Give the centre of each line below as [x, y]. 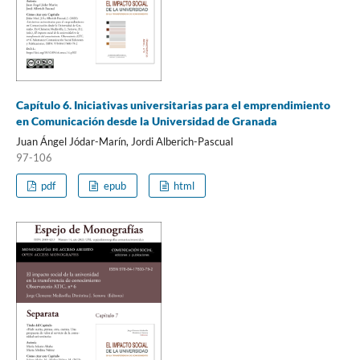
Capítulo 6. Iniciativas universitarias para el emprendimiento [173, 104]
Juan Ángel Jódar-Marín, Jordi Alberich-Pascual [124, 141]
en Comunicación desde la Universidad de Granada [146, 121]
